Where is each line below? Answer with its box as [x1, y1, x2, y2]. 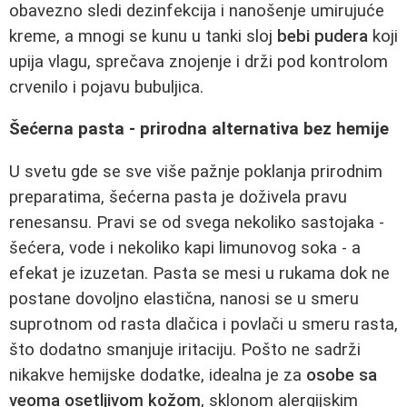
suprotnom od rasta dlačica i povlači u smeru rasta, [9, 313, 398, 334]
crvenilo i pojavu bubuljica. [9, 76, 203, 97]
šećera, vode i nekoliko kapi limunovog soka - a [9, 237, 361, 258]
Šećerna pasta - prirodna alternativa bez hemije [9, 119, 389, 140]
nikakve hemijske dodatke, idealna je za [9, 364, 306, 385]
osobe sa [306, 364, 377, 385]
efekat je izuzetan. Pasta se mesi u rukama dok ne [9, 263, 390, 283]
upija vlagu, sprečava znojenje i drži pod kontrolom [9, 51, 388, 72]
